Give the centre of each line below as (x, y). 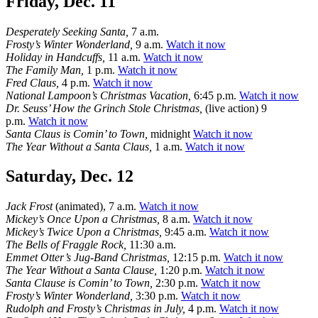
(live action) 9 (235, 108)
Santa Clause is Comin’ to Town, (79, 283)
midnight (170, 133)
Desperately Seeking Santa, (67, 31)
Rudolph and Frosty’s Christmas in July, (95, 309)
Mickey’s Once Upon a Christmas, (83, 219)
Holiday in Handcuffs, (55, 57)
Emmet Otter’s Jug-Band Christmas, (88, 258)
